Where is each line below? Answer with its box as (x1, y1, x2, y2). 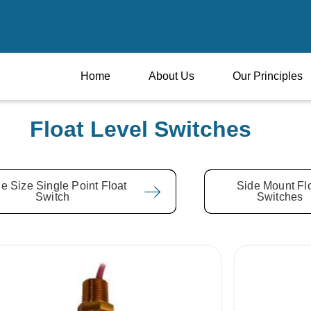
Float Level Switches (29, 117, 251, 142)
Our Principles (233, 70, 303, 82)
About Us (149, 70, 194, 82)
